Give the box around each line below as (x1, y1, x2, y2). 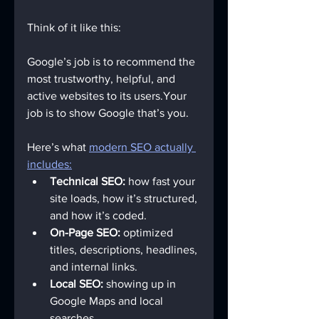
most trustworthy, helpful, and (27, 73, 178, 85)
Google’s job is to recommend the (27, 56, 198, 68)
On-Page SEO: (50, 226, 120, 239)
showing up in (103, 278, 179, 290)
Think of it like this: (27, 21, 121, 33)
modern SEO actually (89, 141, 196, 153)
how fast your (125, 175, 198, 187)
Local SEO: (50, 278, 103, 290)
